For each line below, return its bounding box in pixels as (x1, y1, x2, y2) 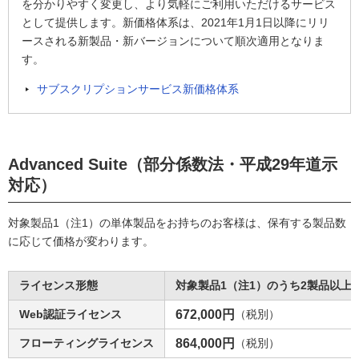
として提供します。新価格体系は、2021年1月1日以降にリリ (22, 16, 329, 29)
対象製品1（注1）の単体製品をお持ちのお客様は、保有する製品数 (8, 216, 346, 229)
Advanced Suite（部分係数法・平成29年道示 (8, 155, 337, 173)
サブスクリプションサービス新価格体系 (37, 83, 239, 95)
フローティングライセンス (19, 337, 154, 349)
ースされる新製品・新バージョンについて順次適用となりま (22, 34, 325, 47)
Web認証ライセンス (19, 308, 122, 321)
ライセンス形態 (19, 279, 98, 292)
